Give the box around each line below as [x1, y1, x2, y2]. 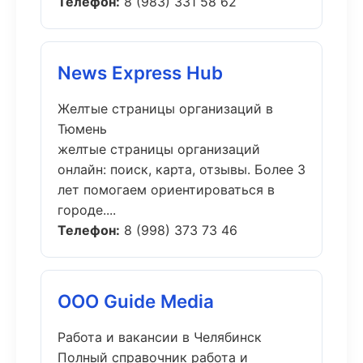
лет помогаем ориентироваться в [58, 181, 275, 198]
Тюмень [58, 121, 107, 137]
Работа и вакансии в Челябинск [58, 329, 262, 345]
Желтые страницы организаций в [58, 100, 273, 117]
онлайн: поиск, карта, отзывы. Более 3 [58, 161, 305, 177]
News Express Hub [58, 62, 223, 83]
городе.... [58, 202, 116, 218]
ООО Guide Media [58, 290, 214, 312]
